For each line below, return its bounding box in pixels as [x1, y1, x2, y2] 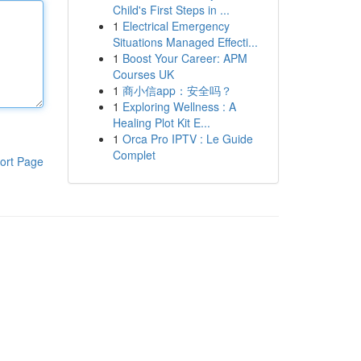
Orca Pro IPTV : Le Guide [122, 131, 253, 147]
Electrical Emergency [122, 18, 230, 34]
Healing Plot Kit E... [112, 114, 210, 131]
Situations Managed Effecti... [112, 34, 258, 50]
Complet [112, 147, 156, 163]
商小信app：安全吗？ [122, 82, 232, 98]
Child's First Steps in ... [112, 2, 230, 18]
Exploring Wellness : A [122, 98, 236, 114]
